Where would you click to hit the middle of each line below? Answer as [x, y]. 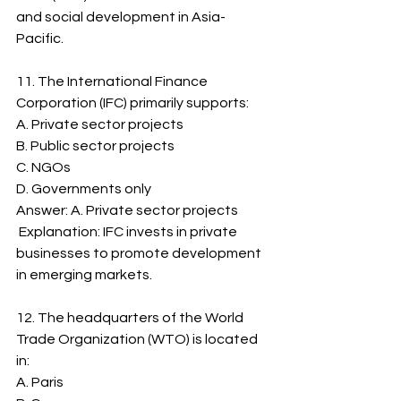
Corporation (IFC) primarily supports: [132, 103]
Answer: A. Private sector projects [127, 210]
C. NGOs [43, 167]
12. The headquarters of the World [131, 318]
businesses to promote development [140, 253]
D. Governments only [84, 189]
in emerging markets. [84, 275]
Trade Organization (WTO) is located [138, 339]
